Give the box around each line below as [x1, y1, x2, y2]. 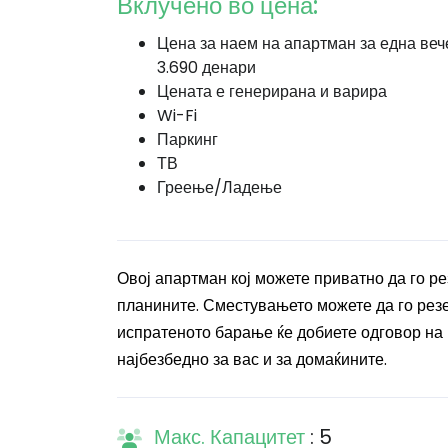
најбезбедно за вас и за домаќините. [117, 348, 387, 371]
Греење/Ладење [157, 176, 282, 199]
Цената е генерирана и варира [157, 80, 387, 103]
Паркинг [157, 128, 218, 151]
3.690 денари [157, 56, 256, 79]
